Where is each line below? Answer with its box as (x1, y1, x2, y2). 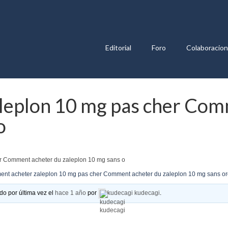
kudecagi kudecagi (107, 189, 160, 197)
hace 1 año (55, 189, 87, 197)
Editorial (105, 43, 131, 52)
